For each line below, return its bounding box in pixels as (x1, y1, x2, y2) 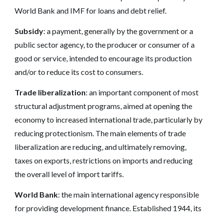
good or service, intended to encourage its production (15, 53, 192, 63)
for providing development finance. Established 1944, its (15, 203, 201, 213)
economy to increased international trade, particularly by (15, 114, 202, 124)
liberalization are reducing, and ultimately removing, (15, 142, 186, 151)
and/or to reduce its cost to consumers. (15, 67, 143, 76)
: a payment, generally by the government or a (43, 26, 193, 36)
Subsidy (15, 26, 43, 36)
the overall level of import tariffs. (15, 169, 124, 179)
